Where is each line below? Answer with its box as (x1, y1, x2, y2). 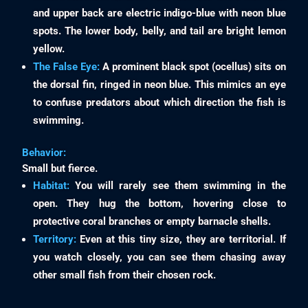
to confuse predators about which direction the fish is (32, 96, 286, 109)
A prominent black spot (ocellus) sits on (100, 60, 286, 74)
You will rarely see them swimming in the (69, 179, 286, 192)
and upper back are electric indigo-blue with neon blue (32, 7, 286, 20)
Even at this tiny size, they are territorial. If (76, 233, 286, 246)
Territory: (32, 233, 76, 246)
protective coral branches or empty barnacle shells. (32, 215, 271, 228)
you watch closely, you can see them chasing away (32, 251, 286, 264)
